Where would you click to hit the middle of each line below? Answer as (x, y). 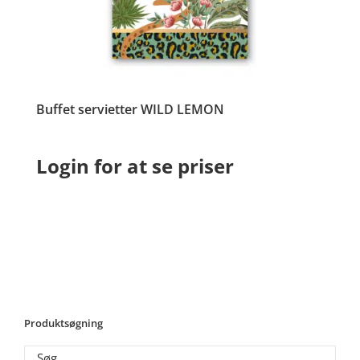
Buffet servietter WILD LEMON (130, 110)
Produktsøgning (63, 323)
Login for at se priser (135, 166)
